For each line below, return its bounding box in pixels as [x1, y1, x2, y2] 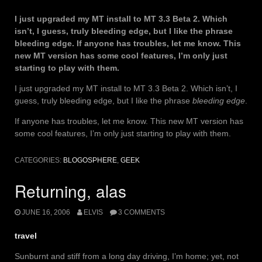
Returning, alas [15, 178, 126, 202]
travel [15, 230, 37, 240]
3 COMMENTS [118, 208, 165, 216]
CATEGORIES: [15, 156, 63, 164]
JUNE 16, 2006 [22, 208, 70, 216]
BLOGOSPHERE [63, 156, 117, 164]
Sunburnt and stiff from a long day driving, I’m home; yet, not [15, 251, 239, 261]
